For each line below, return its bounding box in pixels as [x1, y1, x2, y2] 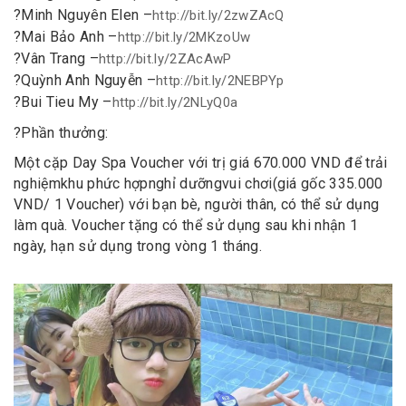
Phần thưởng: [21, 124, 109, 141]
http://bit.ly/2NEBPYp [156, 72, 285, 89]
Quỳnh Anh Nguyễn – [21, 72, 157, 89]
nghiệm [14, 175, 61, 192]
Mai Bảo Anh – [21, 28, 118, 45]
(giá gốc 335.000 [272, 175, 383, 192]
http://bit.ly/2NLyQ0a [111, 94, 238, 111]
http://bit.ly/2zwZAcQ [152, 7, 285, 24]
